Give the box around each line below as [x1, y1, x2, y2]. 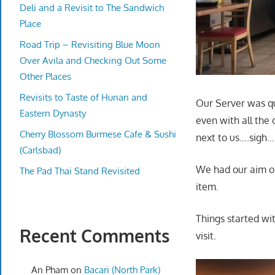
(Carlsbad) [20, 144, 61, 156]
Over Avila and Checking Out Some [20, 54, 166, 66]
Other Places [20, 70, 71, 82]
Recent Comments [20, 225, 169, 247]
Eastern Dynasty [20, 107, 86, 119]
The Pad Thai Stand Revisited [20, 165, 140, 177]
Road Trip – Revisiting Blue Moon [20, 38, 160, 50]
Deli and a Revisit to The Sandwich [20, 1, 164, 14]
